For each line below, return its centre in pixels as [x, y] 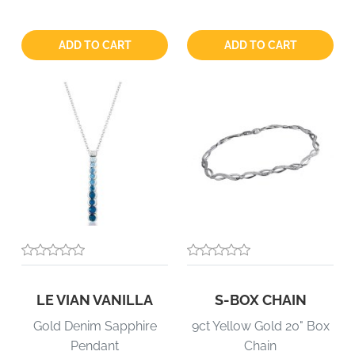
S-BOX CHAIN [260, 300]
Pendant [95, 346]
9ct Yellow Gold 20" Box [260, 326]
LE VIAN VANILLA [95, 300]
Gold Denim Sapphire [95, 326]
